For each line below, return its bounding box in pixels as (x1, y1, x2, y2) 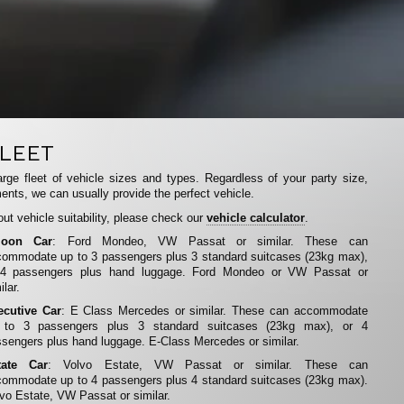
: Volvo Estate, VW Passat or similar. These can (48, 358, 368, 372)
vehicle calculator (207, 210, 306, 225)
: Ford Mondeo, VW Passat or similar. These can (52, 234, 368, 248)
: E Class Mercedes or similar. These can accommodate (60, 304, 368, 318)
